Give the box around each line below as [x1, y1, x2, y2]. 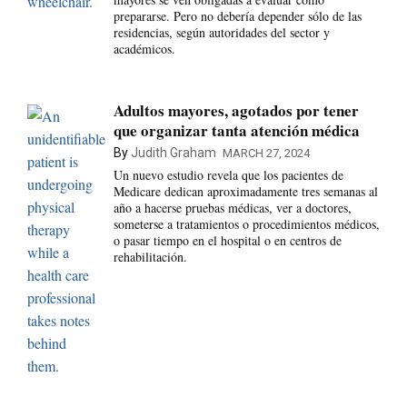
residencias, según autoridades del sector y [113, 23, 330, 41]
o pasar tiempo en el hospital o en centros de [113, 232, 342, 250]
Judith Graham [130, 145, 216, 161]
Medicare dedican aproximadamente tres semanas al [113, 183, 378, 201]
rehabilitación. [113, 248, 187, 266]
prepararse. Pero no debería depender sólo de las [113, 6, 362, 25]
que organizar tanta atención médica [113, 119, 360, 143]
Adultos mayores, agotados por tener [113, 99, 359, 123]
